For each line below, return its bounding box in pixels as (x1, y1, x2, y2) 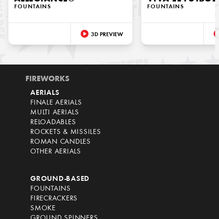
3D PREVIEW (90, 32, 123, 38)
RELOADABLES (30, 119, 76, 127)
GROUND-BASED (30, 175, 89, 183)
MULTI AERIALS (30, 109, 79, 117)
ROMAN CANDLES (30, 138, 91, 146)
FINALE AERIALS (30, 99, 82, 107)
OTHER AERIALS (30, 148, 81, 156)
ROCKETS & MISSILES (30, 129, 101, 136)
